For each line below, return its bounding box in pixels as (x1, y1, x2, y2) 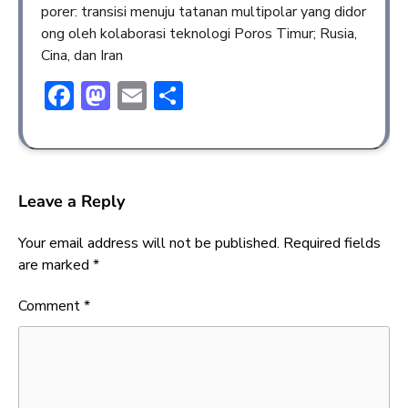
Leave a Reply (18, 189, 125, 212)
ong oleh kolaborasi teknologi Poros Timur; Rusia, (41, 23, 357, 44)
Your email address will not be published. (18, 232, 280, 253)
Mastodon (110, 75, 240, 115)
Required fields (283, 232, 381, 253)
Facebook (74, 75, 194, 115)
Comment (18, 295, 84, 316)
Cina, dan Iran (41, 45, 123, 66)
